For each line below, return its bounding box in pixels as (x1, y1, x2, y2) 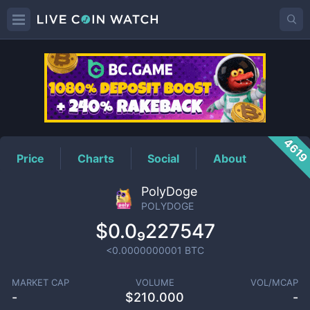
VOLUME (135, 277, 174, 288)
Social (147, 151, 180, 165)
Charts (77, 151, 115, 165)
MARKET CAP (11, 277, 69, 288)
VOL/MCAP (250, 277, 299, 288)
